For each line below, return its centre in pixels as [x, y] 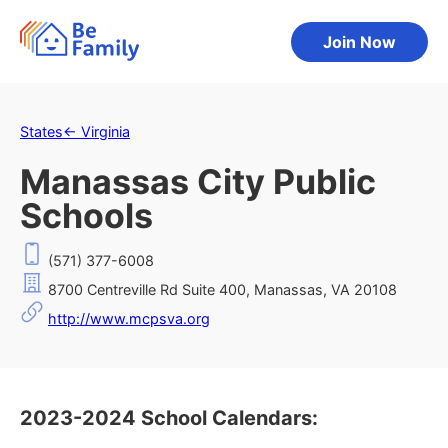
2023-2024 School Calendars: [169, 418]
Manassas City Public [198, 181]
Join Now [359, 41]
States [41, 131]
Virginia [105, 131]
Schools [86, 215]
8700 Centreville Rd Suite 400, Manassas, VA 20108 [220, 289]
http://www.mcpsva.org [129, 318]
